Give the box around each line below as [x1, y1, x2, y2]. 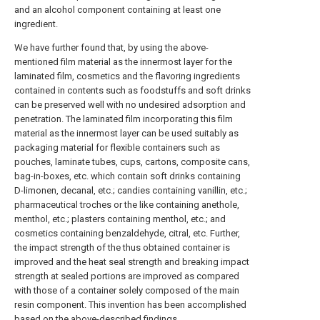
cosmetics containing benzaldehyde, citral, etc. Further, [14, 228, 240, 239]
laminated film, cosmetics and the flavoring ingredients [14, 71, 240, 81]
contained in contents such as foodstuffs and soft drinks [14, 85, 251, 96]
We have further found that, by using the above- [14, 42, 209, 53]
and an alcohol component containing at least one [14, 4, 221, 15]
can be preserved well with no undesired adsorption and [14, 99, 246, 110]
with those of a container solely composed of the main [14, 285, 239, 296]
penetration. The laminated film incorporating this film [14, 114, 233, 124]
